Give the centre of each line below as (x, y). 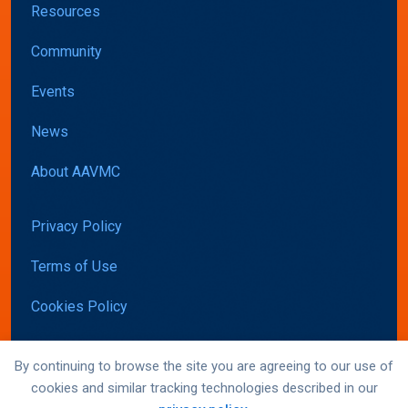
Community (66, 52)
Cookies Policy (79, 307)
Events (53, 92)
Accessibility (72, 347)
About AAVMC (76, 172)
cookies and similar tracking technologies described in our (204, 388)
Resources (66, 12)
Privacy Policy (76, 227)
